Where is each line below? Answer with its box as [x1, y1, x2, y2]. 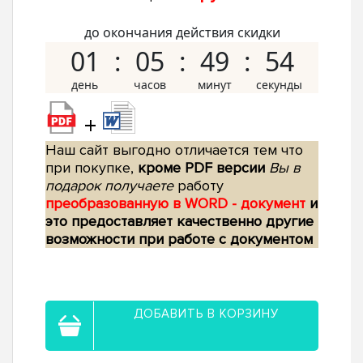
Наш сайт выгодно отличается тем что [45, 141, 303, 160]
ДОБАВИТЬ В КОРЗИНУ [134, 306, 279, 322]
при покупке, [45, 159, 138, 177]
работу [173, 177, 224, 195]
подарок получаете [45, 177, 173, 195]
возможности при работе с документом [45, 230, 313, 249]
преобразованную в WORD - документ [45, 194, 310, 213]
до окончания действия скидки [83, 23, 280, 42]
